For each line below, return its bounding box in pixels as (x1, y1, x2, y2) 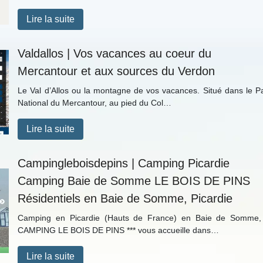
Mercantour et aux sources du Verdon (18, 65, 215, 77)
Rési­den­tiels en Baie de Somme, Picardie (18, 192, 233, 205)
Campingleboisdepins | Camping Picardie (18, 157, 230, 170)
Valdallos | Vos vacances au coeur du (18, 47, 212, 60)
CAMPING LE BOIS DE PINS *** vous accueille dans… (18, 225, 220, 235)
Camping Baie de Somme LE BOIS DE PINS (18, 174, 251, 187)
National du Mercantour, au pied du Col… (18, 98, 172, 107)
